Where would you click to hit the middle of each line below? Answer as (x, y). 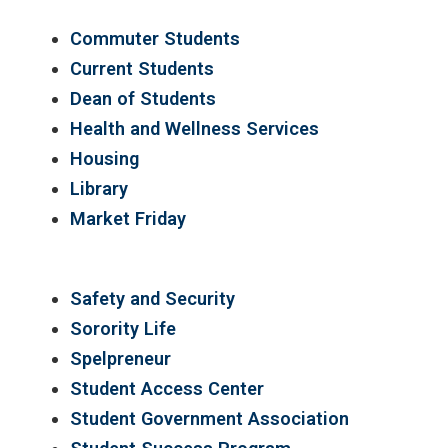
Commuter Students (155, 38)
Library (99, 188)
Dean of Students (143, 98)
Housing (104, 158)
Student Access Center (167, 388)
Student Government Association (209, 418)
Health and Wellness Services (194, 128)
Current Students (142, 68)
